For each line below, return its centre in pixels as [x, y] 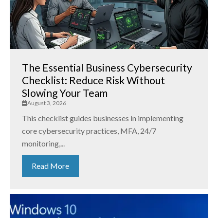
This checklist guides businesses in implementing [103, 118]
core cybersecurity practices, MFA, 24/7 [89, 131]
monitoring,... [43, 144]
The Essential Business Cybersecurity [107, 68]
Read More [50, 166]
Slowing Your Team [65, 93]
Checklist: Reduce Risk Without [93, 80]
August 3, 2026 [47, 103]
